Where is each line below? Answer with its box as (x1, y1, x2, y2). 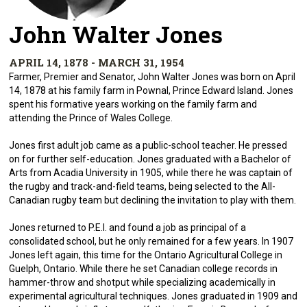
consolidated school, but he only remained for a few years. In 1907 (9, 236, 294, 247)
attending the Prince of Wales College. (9, 112, 173, 123)
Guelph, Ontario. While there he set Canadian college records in (9, 263, 278, 274)
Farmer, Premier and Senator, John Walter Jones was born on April (9, 71, 296, 82)
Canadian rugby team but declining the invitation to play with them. (9, 195, 297, 206)
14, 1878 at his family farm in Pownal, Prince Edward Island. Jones (9, 85, 294, 96)
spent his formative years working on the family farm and (9, 99, 258, 110)
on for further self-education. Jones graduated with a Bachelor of (9, 153, 292, 164)
